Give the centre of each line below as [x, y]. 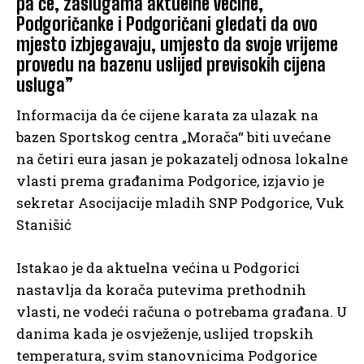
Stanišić [44, 225]
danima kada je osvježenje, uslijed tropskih [165, 334]
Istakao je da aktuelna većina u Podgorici [158, 268]
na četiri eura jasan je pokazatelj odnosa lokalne [182, 159]
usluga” [45, 85]
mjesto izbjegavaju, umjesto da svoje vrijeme [177, 45]
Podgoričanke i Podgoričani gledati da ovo [167, 24]
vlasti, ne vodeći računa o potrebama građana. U [182, 312]
